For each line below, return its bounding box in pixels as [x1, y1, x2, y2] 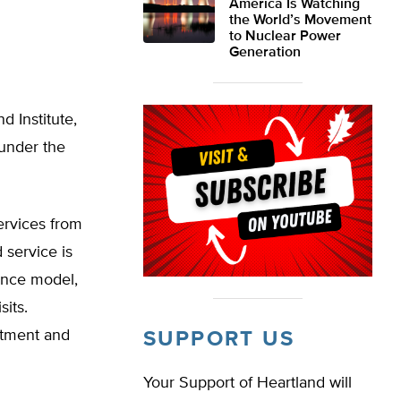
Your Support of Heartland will [143, 375, 352, 391]
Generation [229, 46, 301, 60]
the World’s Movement [229, 13, 371, 28]
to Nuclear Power [229, 30, 341, 44]
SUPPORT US [143, 328, 294, 350]
